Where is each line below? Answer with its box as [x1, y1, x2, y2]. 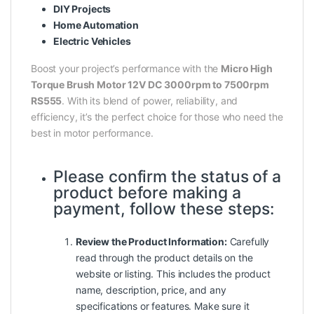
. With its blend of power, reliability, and [62, 95, 238, 107]
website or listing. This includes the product [76, 268, 271, 280]
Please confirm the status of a [53, 167, 281, 187]
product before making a [53, 183, 241, 203]
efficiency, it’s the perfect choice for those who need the [31, 111, 283, 123]
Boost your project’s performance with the [31, 62, 221, 75]
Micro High [221, 62, 273, 75]
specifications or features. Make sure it [76, 300, 250, 313]
